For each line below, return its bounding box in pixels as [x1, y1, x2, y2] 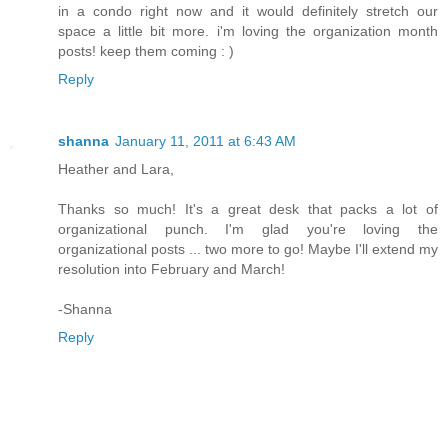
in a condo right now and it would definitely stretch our [58, 3, 438, 20]
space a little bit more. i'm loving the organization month [58, 23, 438, 40]
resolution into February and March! [58, 261, 285, 278]
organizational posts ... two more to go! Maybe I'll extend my [58, 241, 438, 258]
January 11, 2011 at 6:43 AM [115, 133, 296, 150]
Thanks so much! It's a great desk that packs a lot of [58, 201, 438, 218]
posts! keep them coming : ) [58, 43, 234, 60]
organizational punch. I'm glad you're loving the [58, 221, 438, 238]
